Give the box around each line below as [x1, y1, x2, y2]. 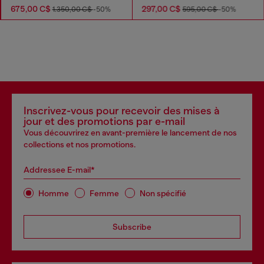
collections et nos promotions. [24, 140, 136, 150]
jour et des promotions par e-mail [24, 115, 185, 128]
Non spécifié [140, 188, 186, 198]
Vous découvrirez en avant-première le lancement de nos [24, 128, 237, 138]
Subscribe [113, 222, 151, 232]
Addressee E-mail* [24, 165, 95, 175]
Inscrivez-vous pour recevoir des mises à [24, 105, 220, 117]
